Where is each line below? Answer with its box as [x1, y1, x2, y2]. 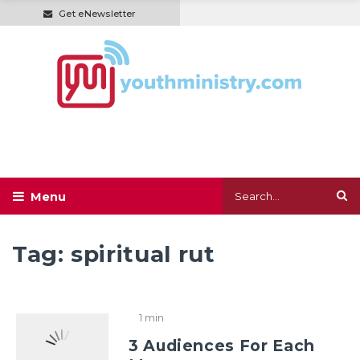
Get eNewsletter [58, 7, 137, 19]
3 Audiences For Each [129, 336, 315, 356]
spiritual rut [71, 240, 215, 268]
